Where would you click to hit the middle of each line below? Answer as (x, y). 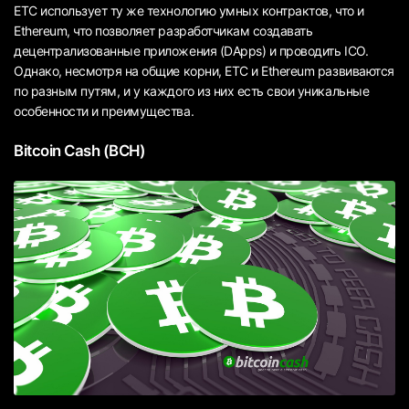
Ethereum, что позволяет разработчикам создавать (163, 30)
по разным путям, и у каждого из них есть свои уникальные (192, 90)
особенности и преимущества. (104, 110)
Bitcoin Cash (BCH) (80, 150)
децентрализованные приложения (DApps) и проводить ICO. (191, 50)
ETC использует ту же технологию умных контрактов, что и (189, 10)
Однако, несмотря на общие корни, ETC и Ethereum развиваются (204, 70)
